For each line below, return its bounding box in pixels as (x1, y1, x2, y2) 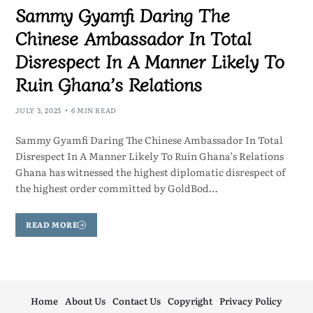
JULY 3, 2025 (15, 105, 61, 116)
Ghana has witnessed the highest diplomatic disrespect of (15, 165, 285, 180)
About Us (64, 293, 105, 307)
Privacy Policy (219, 293, 282, 307)
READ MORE (26, 219, 78, 231)
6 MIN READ (71, 105, 117, 116)
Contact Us (112, 293, 161, 307)
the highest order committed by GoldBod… (15, 181, 217, 196)
